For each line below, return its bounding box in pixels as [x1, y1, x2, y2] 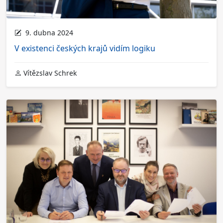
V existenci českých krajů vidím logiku [14, 43, 155, 54]
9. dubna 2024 [21, 28, 73, 38]
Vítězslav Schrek [21, 68, 77, 78]
